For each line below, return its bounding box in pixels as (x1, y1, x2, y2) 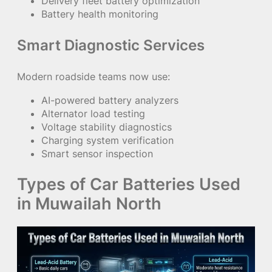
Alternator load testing (41, 107, 145, 120)
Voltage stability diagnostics (41, 120, 172, 133)
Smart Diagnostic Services (17, 36, 205, 55)
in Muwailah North (17, 192, 161, 214)
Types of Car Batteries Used (17, 173, 240, 194)
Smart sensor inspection (41, 147, 153, 160)
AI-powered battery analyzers (41, 93, 178, 106)
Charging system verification (41, 134, 174, 146)
